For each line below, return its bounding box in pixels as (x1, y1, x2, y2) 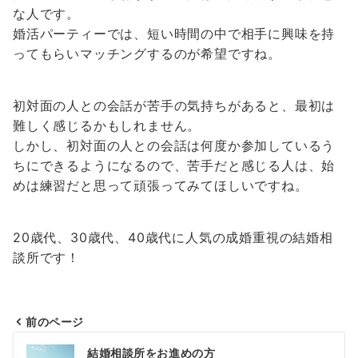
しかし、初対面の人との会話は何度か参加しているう (13, 137, 336, 153)
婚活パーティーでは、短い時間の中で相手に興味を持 (13, 26, 336, 42)
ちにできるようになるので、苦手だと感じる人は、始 (13, 157, 336, 173)
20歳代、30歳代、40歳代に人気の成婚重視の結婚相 (13, 229, 333, 245)
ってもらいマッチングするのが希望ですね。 (13, 46, 281, 62)
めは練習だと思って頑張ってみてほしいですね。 (13, 177, 308, 193)
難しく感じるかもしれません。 (13, 117, 201, 133)
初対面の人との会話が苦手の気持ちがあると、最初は (13, 97, 336, 113)
